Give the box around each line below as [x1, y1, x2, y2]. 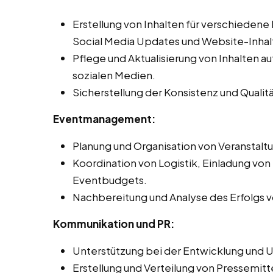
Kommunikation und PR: [53, 217, 174, 231]
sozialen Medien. [73, 68, 155, 82]
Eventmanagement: [53, 112, 155, 126]
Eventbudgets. [73, 173, 147, 187]
